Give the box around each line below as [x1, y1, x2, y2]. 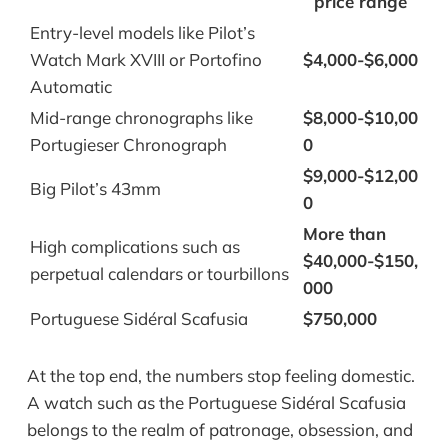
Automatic [29, 76, 112, 98]
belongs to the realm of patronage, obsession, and [26, 419, 413, 441]
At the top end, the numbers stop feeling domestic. [26, 365, 415, 387]
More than [302, 223, 386, 245]
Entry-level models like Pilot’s [29, 22, 255, 44]
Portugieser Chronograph [29, 134, 227, 156]
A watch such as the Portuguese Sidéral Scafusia [26, 392, 406, 414]
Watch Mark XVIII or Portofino [29, 49, 262, 71]
